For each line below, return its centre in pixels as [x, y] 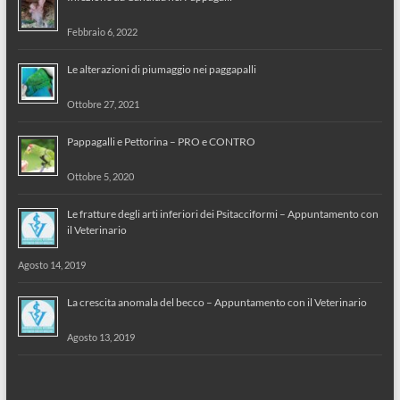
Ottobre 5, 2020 [100, 176]
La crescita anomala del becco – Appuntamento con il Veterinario [217, 302]
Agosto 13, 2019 [100, 337]
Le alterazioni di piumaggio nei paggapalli [161, 69]
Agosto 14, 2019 [51, 264]
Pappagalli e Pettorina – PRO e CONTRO [161, 141]
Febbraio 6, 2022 [102, 31]
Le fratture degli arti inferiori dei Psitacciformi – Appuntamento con [222, 213]
